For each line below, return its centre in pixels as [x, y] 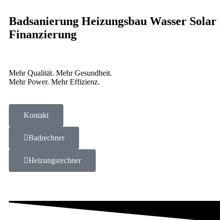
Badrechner [46, 137]
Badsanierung [45, 21]
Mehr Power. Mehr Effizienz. [54, 82]
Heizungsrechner [55, 160]
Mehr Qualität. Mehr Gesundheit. [60, 73]
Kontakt [36, 115]
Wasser [170, 21]
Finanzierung [43, 34]
